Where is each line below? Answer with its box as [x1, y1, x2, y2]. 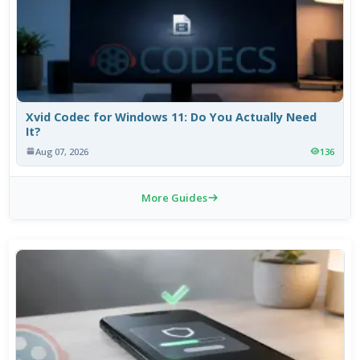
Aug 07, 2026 [35, 145, 89, 157]
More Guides [141, 190, 207, 206]
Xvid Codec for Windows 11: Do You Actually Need [26, 109, 317, 125]
